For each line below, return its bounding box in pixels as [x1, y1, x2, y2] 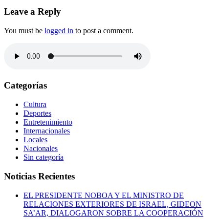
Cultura [23, 100, 46, 109]
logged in [44, 26, 73, 35]
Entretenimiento [23, 118, 72, 127]
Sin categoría [23, 153, 64, 162]
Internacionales [23, 127, 70, 135]
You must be [4, 26, 44, 35]
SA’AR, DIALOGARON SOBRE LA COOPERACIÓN [23, 208, 203, 217]
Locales [23, 135, 47, 144]
